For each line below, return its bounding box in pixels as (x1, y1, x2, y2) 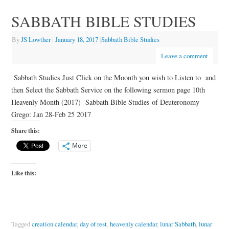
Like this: (11, 169, 36, 178)
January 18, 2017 (55, 35, 98, 44)
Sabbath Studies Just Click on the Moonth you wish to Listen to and (13, 72, 216, 82)
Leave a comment (161, 51, 208, 61)
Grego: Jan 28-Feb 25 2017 (11, 109, 91, 119)
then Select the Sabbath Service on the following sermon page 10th (11, 84, 205, 95)
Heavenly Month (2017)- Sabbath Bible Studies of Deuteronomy (11, 97, 199, 107)
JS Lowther (20, 35, 51, 44)
